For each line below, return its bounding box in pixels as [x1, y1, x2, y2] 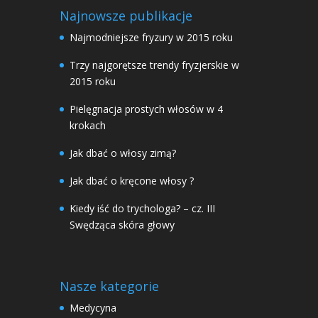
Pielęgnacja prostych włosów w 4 [70, 102, 223, 116]
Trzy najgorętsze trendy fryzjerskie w [70, 58, 239, 72]
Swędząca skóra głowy [70, 218, 175, 231]
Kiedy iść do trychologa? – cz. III [70, 202, 215, 215]
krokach [70, 119, 106, 132]
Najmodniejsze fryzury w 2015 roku [70, 31, 233, 44]
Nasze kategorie [60, 278, 159, 295]
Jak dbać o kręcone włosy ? [70, 174, 194, 187]
